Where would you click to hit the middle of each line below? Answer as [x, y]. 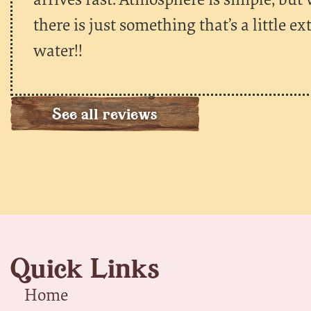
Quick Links [85, 268]
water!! [58, 50]
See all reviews [105, 114]
